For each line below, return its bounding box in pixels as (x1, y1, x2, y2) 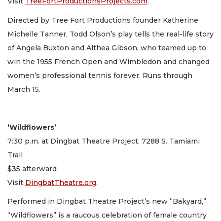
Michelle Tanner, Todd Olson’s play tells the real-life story (7, 29, 214, 38)
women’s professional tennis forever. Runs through (7, 71, 192, 80)
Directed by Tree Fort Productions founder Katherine (7, 15, 198, 25)
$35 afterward (7, 164, 57, 173)
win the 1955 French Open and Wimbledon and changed (7, 57, 210, 66)
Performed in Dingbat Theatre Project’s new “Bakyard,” (7, 197, 206, 206)
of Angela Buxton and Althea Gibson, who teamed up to (7, 43, 206, 52)
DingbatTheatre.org (25, 178, 96, 187)
